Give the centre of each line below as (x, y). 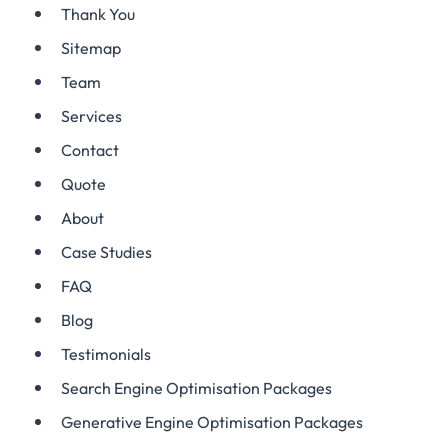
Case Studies (106, 252)
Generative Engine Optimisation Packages (212, 422)
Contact (90, 150)
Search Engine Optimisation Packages (196, 388)
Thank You (98, 14)
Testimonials (106, 354)
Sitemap (91, 48)
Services (91, 116)
